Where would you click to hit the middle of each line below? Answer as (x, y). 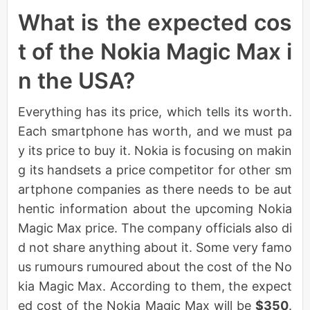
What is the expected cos (155, 22)
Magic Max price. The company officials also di (155, 228)
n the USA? (76, 80)
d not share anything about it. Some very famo (155, 247)
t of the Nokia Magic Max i (155, 51)
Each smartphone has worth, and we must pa (155, 131)
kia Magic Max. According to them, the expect (155, 286)
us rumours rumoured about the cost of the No (155, 266)
